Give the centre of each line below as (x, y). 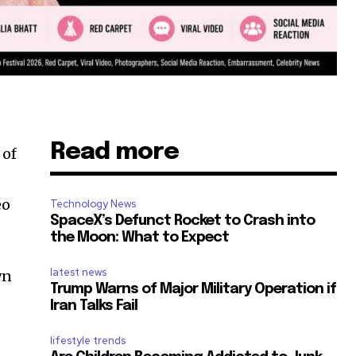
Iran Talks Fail (94, 306)
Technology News (93, 204)
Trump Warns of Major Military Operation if (193, 290)
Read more (115, 153)
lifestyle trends (88, 341)
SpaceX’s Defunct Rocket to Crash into (183, 221)
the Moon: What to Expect (140, 238)
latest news (79, 273)
